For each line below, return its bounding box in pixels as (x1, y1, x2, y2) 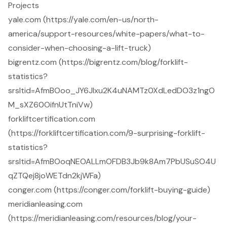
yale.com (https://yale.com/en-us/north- (8, 14, 159, 25)
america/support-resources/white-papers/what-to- (8, 28, 205, 40)
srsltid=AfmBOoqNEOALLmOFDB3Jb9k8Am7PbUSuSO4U (8, 156, 216, 167)
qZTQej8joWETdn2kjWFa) (8, 170, 101, 181)
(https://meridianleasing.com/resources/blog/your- (8, 213, 197, 224)
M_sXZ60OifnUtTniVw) (8, 99, 93, 110)
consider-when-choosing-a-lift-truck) (8, 43, 151, 54)
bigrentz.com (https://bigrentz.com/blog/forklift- (8, 57, 188, 68)
